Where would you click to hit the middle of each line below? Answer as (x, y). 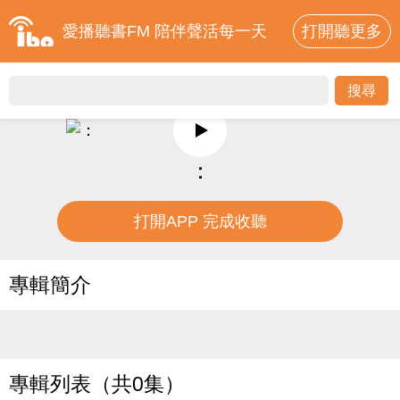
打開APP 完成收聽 (200, 221)
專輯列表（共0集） (97, 384)
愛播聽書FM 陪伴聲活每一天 (165, 31)
